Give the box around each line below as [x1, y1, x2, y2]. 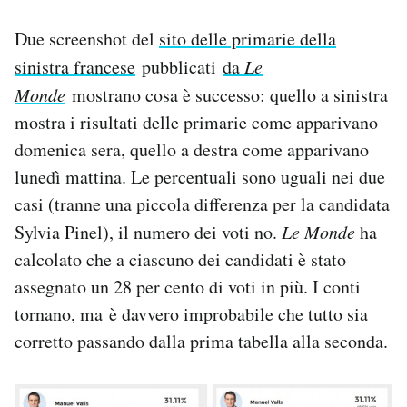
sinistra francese [15, 55, 135, 80]
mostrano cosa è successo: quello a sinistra [65, 83, 388, 108]
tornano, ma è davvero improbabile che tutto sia [15, 302, 368, 327]
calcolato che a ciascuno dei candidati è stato [15, 247, 346, 273]
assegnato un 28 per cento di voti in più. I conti [15, 274, 361, 300]
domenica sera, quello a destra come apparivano [15, 137, 369, 163]
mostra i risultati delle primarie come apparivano [15, 110, 378, 135]
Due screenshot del [15, 26, 159, 52]
